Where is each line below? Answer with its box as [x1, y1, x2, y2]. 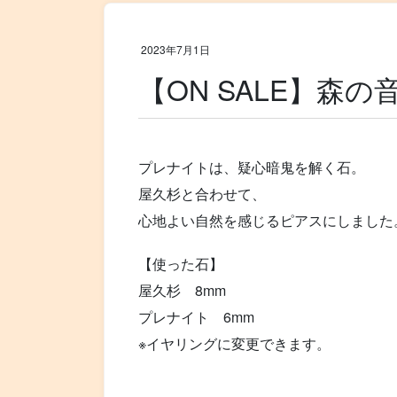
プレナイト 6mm [138, 307, 255, 328]
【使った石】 [138, 253, 224, 275]
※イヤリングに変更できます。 [138, 333, 331, 354]
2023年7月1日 [141, 41, 211, 57]
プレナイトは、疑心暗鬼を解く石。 [138, 157, 366, 178]
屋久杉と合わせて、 [138, 183, 267, 205]
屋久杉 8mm [138, 280, 227, 301]
